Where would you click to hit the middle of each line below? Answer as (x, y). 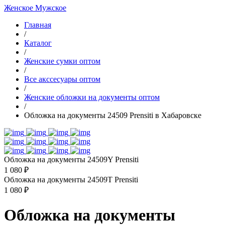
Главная (38, 25)
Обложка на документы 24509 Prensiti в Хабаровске (113, 115)
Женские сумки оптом (62, 61)
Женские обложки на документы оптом (92, 97)
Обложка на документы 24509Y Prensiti (71, 159)
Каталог (38, 43)
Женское (20, 8)
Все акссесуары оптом (62, 79)
